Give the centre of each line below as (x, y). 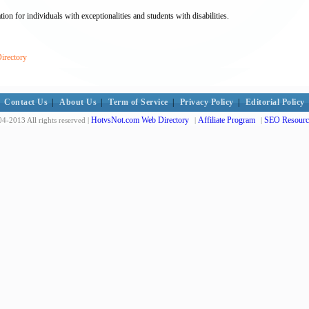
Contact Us (26, 102)
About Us (78, 102)
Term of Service (138, 102)
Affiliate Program (227, 120)
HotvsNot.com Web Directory (140, 120)
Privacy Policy (207, 102)
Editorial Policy (275, 102)
